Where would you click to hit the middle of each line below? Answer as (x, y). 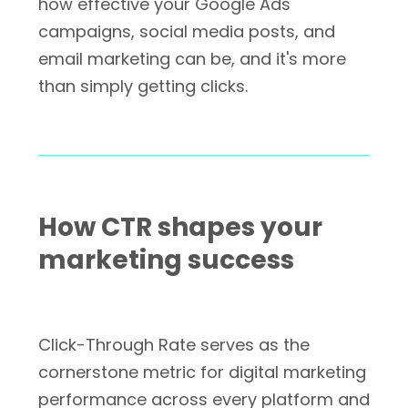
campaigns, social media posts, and (187, 31)
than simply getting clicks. (143, 86)
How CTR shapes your (180, 227)
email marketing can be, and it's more (192, 59)
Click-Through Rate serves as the (174, 345)
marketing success (166, 260)
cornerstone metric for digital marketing (202, 372)
